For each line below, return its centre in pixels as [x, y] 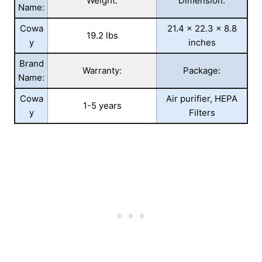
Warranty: [102, 71]
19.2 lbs [102, 36]
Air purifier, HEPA [202, 99]
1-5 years [102, 106]
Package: [202, 71]
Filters [202, 113]
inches [202, 43]
